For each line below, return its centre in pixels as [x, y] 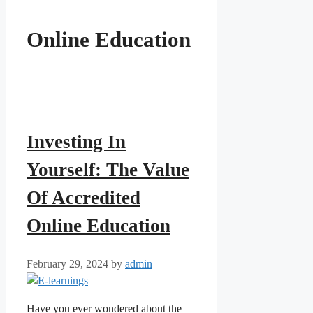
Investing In [76, 142]
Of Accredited [83, 198]
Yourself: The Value [108, 170]
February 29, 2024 [67, 263]
